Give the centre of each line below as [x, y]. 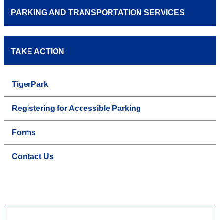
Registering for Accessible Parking [76, 109]
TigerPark [30, 84]
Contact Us [33, 157]
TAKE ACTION [38, 52]
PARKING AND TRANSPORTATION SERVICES [98, 13]
